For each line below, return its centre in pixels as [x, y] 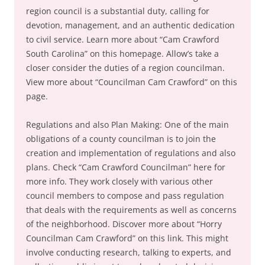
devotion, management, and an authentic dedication [130, 25]
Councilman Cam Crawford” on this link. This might [127, 238]
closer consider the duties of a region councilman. [125, 68]
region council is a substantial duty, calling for [118, 11]
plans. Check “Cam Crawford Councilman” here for [126, 167]
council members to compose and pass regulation [125, 195]
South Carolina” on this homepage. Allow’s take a [122, 54]
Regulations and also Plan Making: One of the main [127, 125]
